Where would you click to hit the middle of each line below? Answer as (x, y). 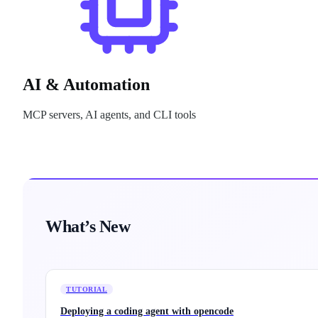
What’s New (88, 227)
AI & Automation (86, 85)
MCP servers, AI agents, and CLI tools (109, 115)
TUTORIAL (87, 290)
